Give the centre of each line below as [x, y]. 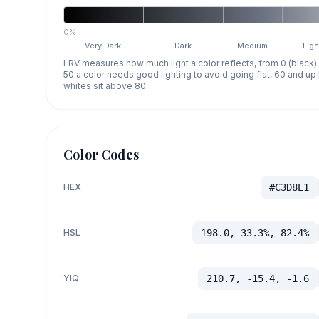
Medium [253, 45]
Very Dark [103, 45]
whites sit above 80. [106, 85]
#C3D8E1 [289, 187]
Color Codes [101, 154]
